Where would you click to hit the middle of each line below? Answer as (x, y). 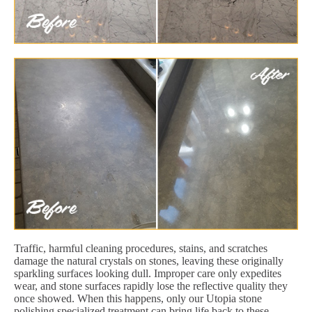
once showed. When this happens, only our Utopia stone (138, 298)
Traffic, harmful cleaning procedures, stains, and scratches (141, 248)
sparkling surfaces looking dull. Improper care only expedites (148, 273)
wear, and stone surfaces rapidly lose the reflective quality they (151, 286)
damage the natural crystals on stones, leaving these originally (149, 260)
